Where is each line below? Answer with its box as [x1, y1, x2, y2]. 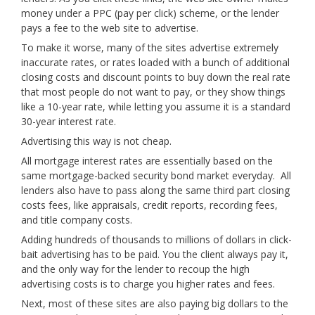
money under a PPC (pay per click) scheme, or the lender [21, 6, 279, 20]
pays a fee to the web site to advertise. [21, 20, 198, 34]
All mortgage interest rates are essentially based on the [21, 153, 273, 167]
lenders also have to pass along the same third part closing [21, 183, 290, 197]
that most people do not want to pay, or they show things [21, 84, 285, 98]
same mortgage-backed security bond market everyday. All [21, 168, 291, 182]
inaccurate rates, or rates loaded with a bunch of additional [21, 55, 290, 69]
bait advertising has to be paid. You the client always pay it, [21, 247, 288, 261]
